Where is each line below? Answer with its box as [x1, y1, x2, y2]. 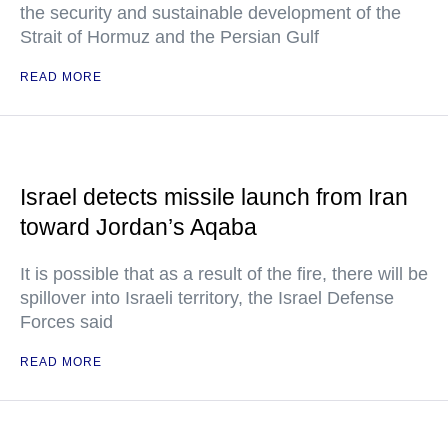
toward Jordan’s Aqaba [20, 214, 257, 240]
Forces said [20, 312, 113, 332]
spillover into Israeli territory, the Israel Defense [20, 288, 394, 308]
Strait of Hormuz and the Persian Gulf [20, 27, 319, 47]
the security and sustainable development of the [20, 3, 401, 23]
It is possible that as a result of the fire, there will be [20, 264, 428, 284]
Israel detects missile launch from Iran [20, 184, 408, 210]
